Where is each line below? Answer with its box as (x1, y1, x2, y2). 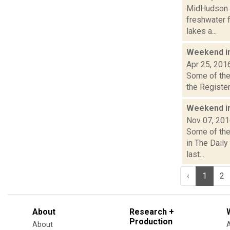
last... (186, 149, 204, 159)
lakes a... (186, 26, 217, 36)
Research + (129, 206, 174, 217)
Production (129, 216, 172, 226)
